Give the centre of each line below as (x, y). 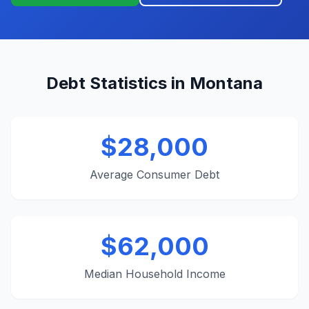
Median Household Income (154, 274)
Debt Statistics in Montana (154, 83)
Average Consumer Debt (154, 175)
